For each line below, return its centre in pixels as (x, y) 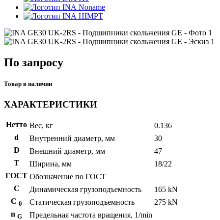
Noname (91, 7)
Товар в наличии (28, 84)
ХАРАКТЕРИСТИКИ (51, 104)
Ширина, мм (51, 164)
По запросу (34, 63)
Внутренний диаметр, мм (72, 138)
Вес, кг (41, 126)
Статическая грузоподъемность (82, 202)
